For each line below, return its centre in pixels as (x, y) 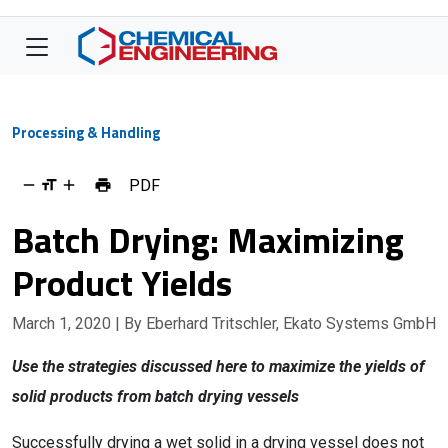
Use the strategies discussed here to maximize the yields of (218, 366)
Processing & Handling (86, 133)
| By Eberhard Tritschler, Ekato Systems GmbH (275, 323)
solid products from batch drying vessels (155, 396)
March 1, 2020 (63, 323)
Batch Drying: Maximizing (208, 239)
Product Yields (122, 282)
